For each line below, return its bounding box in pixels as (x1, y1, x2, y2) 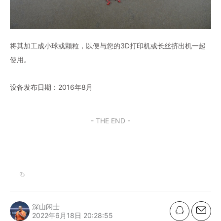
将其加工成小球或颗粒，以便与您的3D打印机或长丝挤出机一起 (10, 41, 206, 50)
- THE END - (91, 116, 130, 125)
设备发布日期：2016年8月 (10, 82, 93, 91)
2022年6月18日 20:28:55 (32, 211, 113, 220)
